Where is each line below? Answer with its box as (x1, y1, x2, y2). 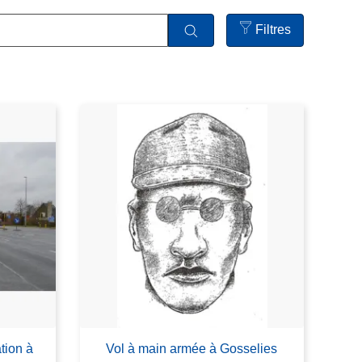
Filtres (255, 23, 291, 37)
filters (265, 61, 296, 76)
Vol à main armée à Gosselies (106, 342, 278, 356)
